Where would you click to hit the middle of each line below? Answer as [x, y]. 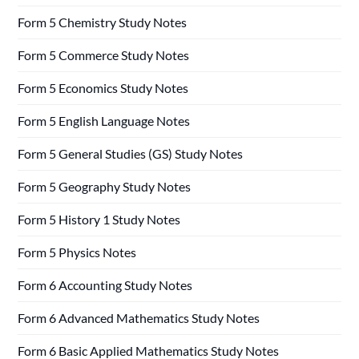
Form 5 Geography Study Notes [105, 186]
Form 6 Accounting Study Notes [105, 284]
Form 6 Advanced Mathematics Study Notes [139, 317]
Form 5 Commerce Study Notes [104, 54]
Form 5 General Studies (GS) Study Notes [131, 153]
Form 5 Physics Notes [77, 252]
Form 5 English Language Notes [104, 120]
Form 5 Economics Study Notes [103, 87]
